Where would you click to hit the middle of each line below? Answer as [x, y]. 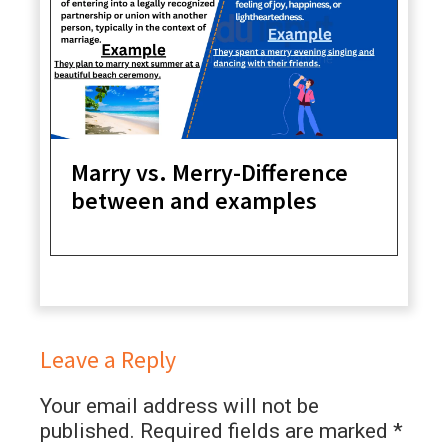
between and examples [194, 201]
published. [87, 431]
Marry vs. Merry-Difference [209, 173]
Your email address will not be [179, 406]
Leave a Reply [108, 360]
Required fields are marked [266, 431]
